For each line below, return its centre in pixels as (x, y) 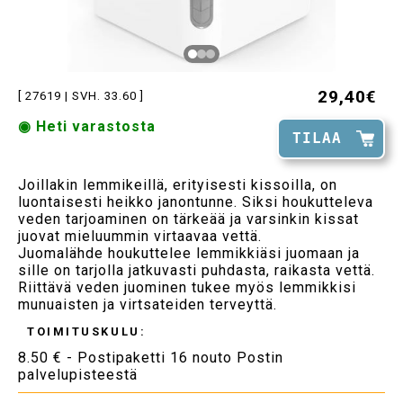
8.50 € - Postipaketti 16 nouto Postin (151, 358)
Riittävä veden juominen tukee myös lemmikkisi (187, 287)
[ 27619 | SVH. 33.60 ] (81, 95)
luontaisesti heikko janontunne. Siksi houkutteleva (196, 201)
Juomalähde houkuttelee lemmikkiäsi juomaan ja (189, 253)
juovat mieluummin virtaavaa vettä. (140, 236)
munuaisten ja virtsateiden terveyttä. (148, 304)
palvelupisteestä (78, 375)
